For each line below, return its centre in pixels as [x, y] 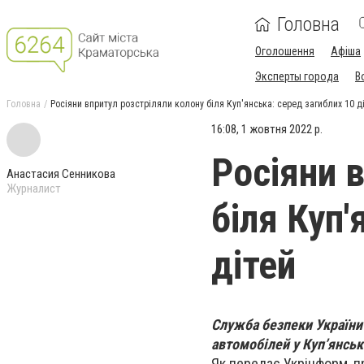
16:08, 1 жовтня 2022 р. [267, 129]
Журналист [34, 188]
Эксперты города [297, 76]
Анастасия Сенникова [61, 174]
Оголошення [285, 51]
